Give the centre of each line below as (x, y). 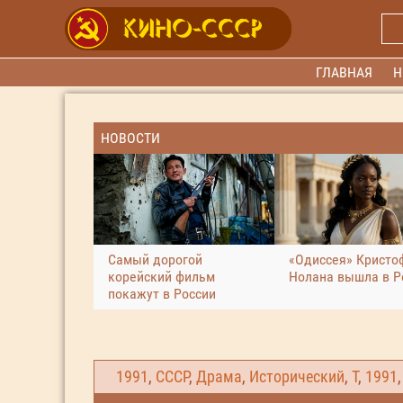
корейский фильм (161, 276)
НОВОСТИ (130, 138)
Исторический (297, 377)
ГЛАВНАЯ (345, 72)
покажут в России (162, 293)
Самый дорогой (155, 259)
